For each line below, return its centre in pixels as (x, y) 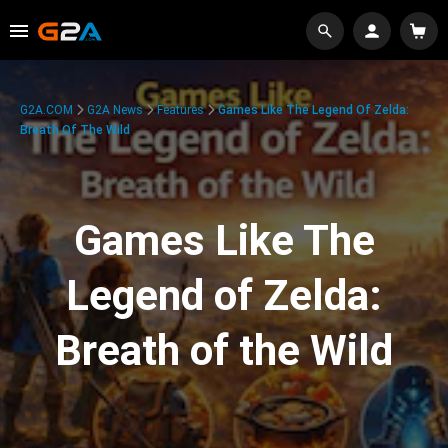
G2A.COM (46, 110)
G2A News (115, 110)
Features (180, 110)
